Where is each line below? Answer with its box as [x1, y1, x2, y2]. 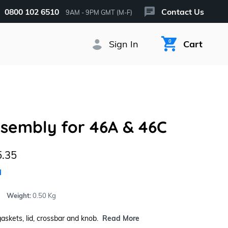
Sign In [108, 38, 138, 50]
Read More [102, 214, 139, 223]
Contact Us [161, 6, 204, 17]
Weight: [6, 191, 31, 200]
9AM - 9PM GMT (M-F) [65, 8, 132, 16]
